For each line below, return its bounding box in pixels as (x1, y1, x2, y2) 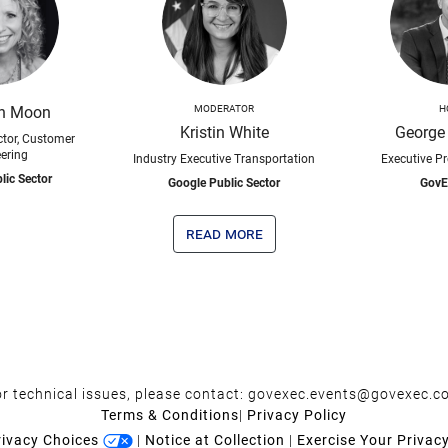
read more (185, 224, 263, 243)
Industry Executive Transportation (133, 152, 315, 166)
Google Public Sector (168, 176, 280, 190)
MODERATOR (194, 103, 254, 114)
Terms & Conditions (101, 407, 239, 423)
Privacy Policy (247, 407, 347, 423)
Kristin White (179, 123, 269, 142)
